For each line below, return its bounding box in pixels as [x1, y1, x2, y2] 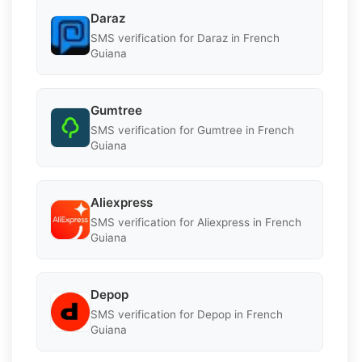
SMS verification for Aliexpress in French [90, 215, 301, 229]
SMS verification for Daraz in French [90, 31, 280, 44]
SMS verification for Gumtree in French [90, 123, 294, 137]
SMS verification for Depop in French [90, 307, 283, 321]
